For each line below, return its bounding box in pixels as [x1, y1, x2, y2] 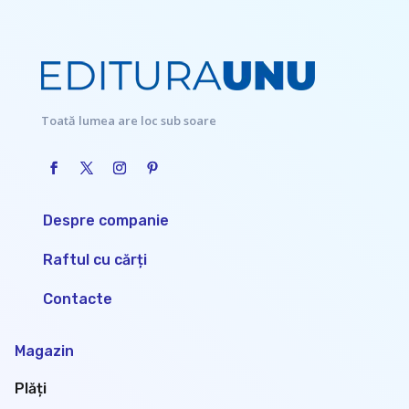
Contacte [42, 289, 112, 308]
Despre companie [42, 211, 169, 229]
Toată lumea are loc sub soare [40, 112, 216, 130]
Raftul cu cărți [42, 250, 147, 268]
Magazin [14, 341, 74, 360]
